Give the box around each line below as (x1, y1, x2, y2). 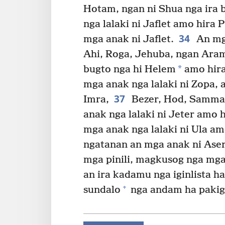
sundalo (83, 184, 121, 196)
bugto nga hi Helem (83, 63, 176, 75)
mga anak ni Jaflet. (83, 33, 174, 45)
